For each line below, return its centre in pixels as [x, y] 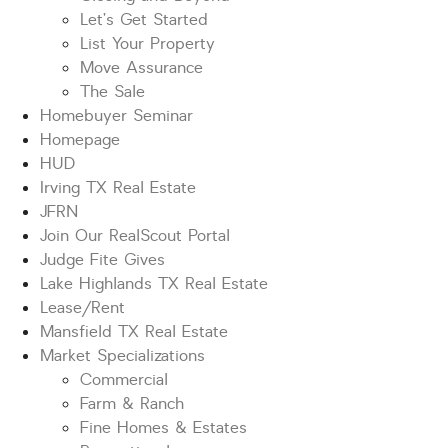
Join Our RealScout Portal [135, 236]
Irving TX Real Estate [118, 188]
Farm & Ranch [132, 404]
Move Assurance [141, 68]
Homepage [80, 140]
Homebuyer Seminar [116, 116]
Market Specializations [122, 356]
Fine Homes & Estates [163, 428]
